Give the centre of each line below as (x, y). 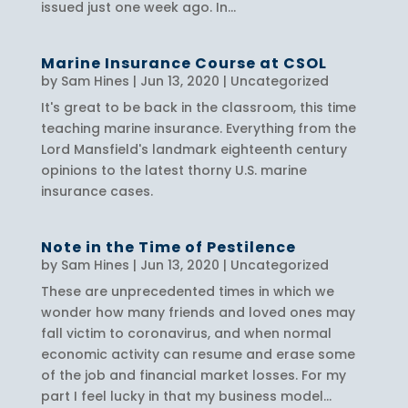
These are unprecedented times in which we (187, 291)
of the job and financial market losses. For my (193, 375)
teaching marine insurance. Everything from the (198, 128)
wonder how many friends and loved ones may (198, 312)
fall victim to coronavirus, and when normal (186, 333)
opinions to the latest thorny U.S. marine (173, 170)
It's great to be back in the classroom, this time (198, 107)
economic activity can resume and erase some (198, 354)
